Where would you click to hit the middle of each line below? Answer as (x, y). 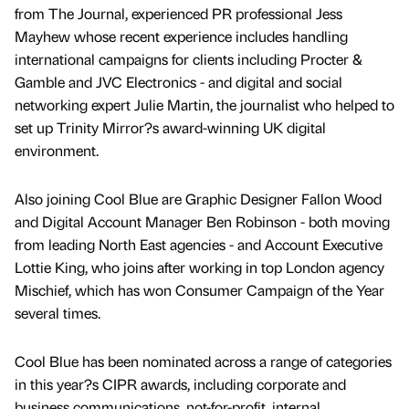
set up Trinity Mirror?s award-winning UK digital (170, 127)
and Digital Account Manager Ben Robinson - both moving (202, 221)
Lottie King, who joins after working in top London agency (199, 267)
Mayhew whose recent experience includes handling (181, 36)
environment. (57, 150)
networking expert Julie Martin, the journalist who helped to (204, 104)
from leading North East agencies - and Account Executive (199, 244)
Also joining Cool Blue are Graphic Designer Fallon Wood (198, 198)
